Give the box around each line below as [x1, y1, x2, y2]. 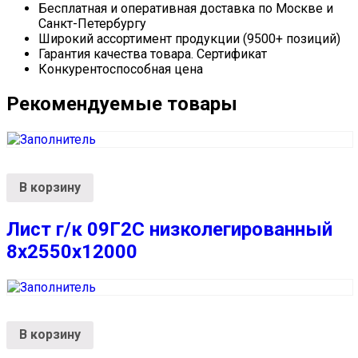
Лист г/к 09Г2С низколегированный [6, 217, 332, 241]
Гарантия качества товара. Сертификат [38, 46, 267, 62]
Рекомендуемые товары [6, 93, 237, 116]
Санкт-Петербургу [38, 16, 146, 32]
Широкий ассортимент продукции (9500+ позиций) [38, 31, 340, 47]
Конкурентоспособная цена [38, 62, 203, 78]
